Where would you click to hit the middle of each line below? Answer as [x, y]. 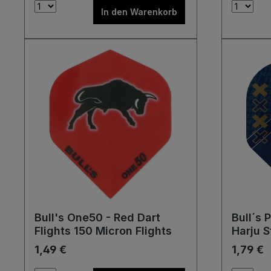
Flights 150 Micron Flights [103, 231]
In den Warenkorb [139, 12]
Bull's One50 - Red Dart [97, 217]
